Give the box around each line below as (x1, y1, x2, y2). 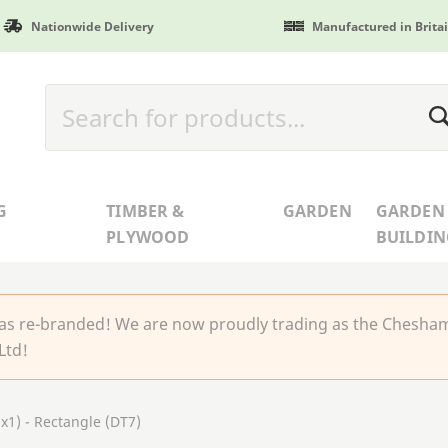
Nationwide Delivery (30, 17, 154, 35)
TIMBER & (106, 199, 185, 222)
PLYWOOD (106, 225, 190, 248)
